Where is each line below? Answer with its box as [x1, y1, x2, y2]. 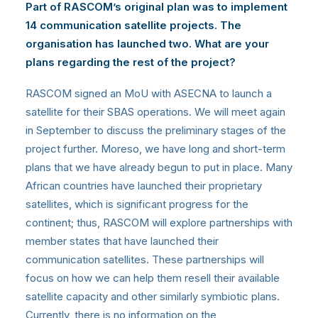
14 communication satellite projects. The [26, 18, 241, 32]
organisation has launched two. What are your [26, 36, 269, 50]
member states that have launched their [26, 234, 219, 248]
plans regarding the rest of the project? [26, 55, 236, 69]
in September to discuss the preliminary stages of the [26, 123, 286, 137]
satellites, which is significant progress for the [26, 197, 248, 211]
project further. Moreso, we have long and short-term [26, 141, 285, 155]
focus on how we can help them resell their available [26, 270, 280, 285]
